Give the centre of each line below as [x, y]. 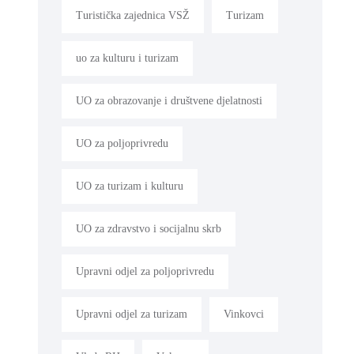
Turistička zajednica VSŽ [133, 15]
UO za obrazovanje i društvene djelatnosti [169, 100]
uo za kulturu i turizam [127, 58]
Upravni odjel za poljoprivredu [145, 271]
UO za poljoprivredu [122, 143]
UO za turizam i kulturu [130, 186]
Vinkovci [244, 314]
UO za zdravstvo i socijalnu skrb [149, 228]
